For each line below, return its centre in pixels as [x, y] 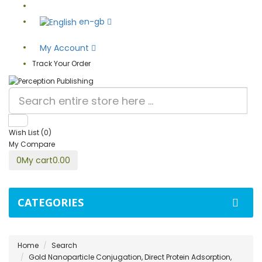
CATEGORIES [51, 203]
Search [64, 246]
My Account [65, 48]
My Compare [32, 144]
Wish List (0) [30, 133]
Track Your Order [61, 64]
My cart [37, 161]
